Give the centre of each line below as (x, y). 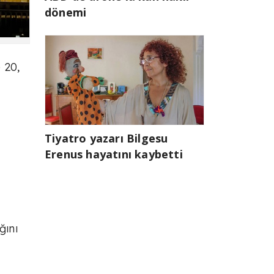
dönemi (66, 12)
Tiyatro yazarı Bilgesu (106, 138)
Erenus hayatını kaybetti (114, 154)
